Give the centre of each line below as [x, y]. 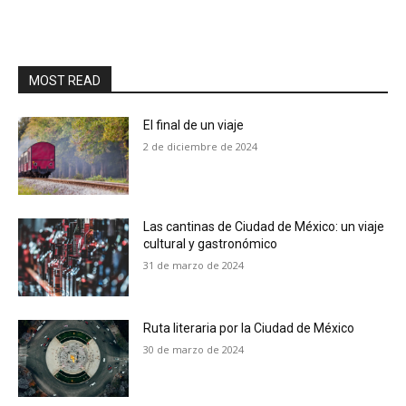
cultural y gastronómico [211, 244]
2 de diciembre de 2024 [201, 147]
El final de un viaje [194, 126]
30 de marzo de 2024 [194, 349]
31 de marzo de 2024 [194, 266]
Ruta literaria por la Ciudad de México [249, 328]
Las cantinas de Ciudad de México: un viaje [264, 227]
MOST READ [65, 81]
